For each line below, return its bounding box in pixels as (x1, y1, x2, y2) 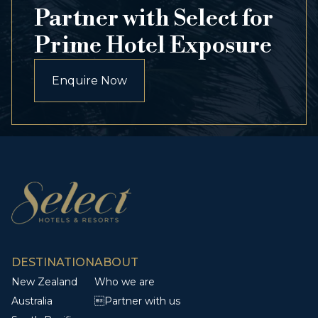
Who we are (94, 275, 155, 288)
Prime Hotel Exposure (34, 31, 272, 60)
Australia (11, 295, 53, 307)
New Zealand (11, 275, 77, 288)
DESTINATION (11, 256, 94, 269)
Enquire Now (52, 74, 127, 87)
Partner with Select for (34, 4, 273, 33)
